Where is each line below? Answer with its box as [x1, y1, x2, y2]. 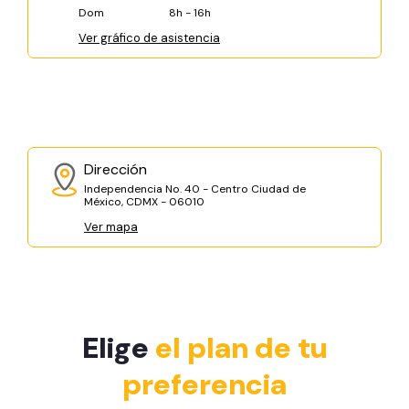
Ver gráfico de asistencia [79, 30, 220, 47]
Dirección [84, 160, 147, 180]
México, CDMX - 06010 [84, 194, 204, 209]
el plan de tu [154, 328, 328, 367]
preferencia [122, 364, 287, 404]
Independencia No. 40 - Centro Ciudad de [84, 181, 306, 196]
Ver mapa [84, 218, 138, 235]
